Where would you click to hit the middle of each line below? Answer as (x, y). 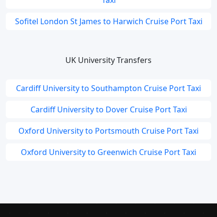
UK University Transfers (108, 60)
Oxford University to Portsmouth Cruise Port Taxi (108, 131)
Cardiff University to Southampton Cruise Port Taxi (108, 88)
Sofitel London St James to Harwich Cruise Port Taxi (108, 21)
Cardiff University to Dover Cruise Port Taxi (108, 109)
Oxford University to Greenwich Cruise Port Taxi (108, 152)
